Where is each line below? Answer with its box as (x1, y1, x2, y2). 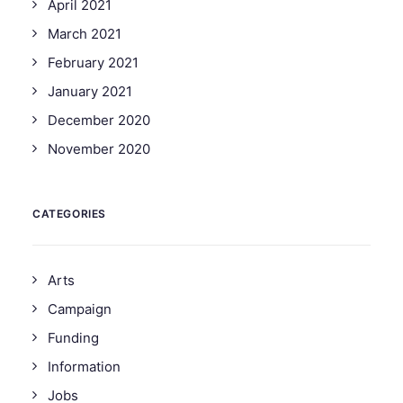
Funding (48, 329, 99, 346)
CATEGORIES (32, 207, 106, 220)
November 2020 (48, 140, 150, 157)
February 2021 (48, 54, 139, 71)
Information (48, 358, 121, 375)
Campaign (48, 300, 112, 318)
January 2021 (48, 83, 132, 100)
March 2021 (48, 25, 121, 42)
